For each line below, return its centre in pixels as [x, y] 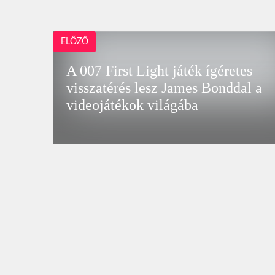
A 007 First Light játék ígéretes [160, 70]
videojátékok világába [133, 105]
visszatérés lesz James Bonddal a [165, 87]
